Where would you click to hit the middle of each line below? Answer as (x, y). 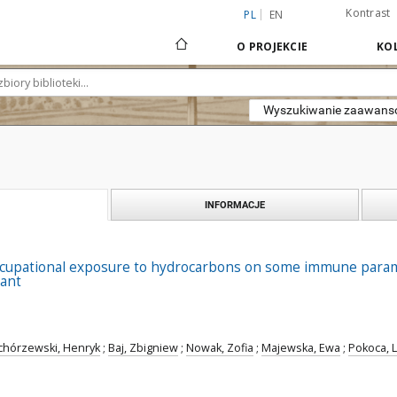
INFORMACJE (235, 205)
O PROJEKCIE (272, 47)
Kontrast (368, 13)
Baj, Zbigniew (143, 348)
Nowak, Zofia (220, 348)
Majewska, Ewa (301, 348)
